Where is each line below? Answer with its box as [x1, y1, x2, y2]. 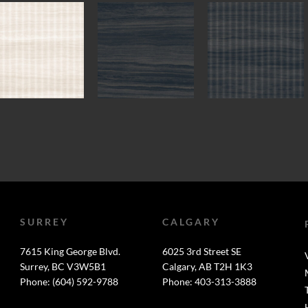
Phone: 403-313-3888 [162, 276, 256, 287]
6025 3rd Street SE [162, 245, 241, 257]
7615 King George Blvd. [19, 245, 120, 257]
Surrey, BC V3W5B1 [19, 261, 106, 272]
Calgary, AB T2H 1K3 [162, 261, 252, 272]
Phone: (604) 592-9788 [19, 276, 118, 287]
